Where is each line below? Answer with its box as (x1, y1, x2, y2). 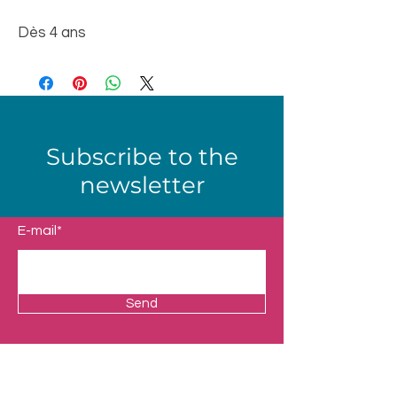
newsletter (79, 171, 205, 199)
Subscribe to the (45, 143, 238, 171)
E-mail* (18, 223, 62, 237)
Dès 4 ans (18, 25, 86, 41)
